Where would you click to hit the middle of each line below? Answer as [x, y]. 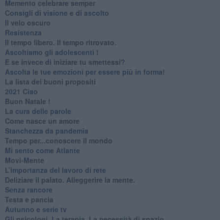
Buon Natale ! [27, 101]
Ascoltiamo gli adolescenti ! [52, 52]
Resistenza [23, 32]
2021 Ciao [21, 91]
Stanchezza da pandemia [46, 130]
